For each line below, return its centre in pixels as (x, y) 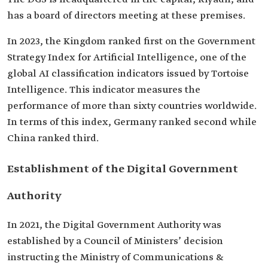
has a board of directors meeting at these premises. (126, 16)
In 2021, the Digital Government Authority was (114, 225)
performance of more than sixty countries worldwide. (132, 106)
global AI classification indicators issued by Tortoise (128, 74)
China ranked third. (53, 138)
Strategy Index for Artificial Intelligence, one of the (127, 58)
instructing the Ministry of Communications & (115, 258)
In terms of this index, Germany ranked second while (132, 122)
